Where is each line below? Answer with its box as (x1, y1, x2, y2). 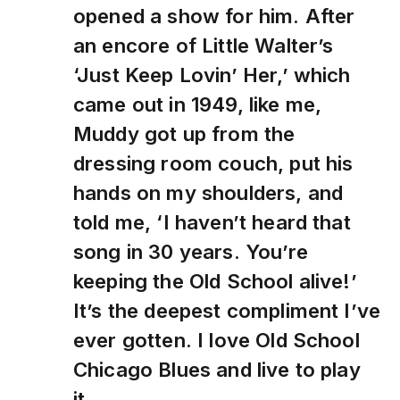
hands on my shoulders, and (73, 179, 344, 204)
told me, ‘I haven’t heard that (73, 209, 351, 234)
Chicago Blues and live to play (73, 356, 361, 381)
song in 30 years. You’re (73, 238, 308, 263)
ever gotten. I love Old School (73, 327, 360, 352)
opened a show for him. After (73, 3, 355, 28)
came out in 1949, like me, (73, 91, 322, 116)
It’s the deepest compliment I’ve (73, 297, 381, 322)
